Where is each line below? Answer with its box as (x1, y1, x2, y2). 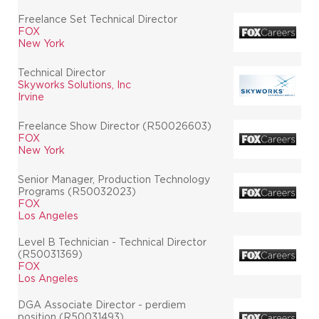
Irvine (18, 91, 44, 102)
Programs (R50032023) (18, 186, 136, 197)
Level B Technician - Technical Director (18, 236, 206, 247)
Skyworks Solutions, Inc (18, 79, 131, 90)
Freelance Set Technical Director (18, 14, 177, 24)
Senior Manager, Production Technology (18, 174, 210, 184)
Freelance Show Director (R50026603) (18, 120, 211, 131)
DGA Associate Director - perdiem (18, 299, 186, 310)
